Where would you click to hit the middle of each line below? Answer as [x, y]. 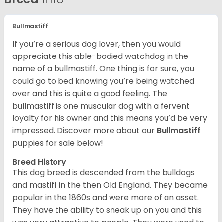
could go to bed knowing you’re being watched [103, 81]
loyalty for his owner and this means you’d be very [110, 118]
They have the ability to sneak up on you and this [107, 210]
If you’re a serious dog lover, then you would [97, 44]
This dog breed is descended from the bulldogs [104, 172]
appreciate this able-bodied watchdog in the [100, 56]
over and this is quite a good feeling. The [90, 93]
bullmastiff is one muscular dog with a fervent [101, 106]
